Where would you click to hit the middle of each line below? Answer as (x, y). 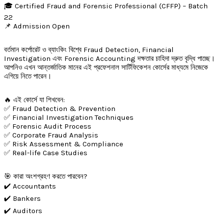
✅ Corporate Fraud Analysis (51, 135)
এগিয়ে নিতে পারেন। (28, 76)
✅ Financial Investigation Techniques (69, 118)
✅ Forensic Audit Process (48, 126)
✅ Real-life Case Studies (46, 153)
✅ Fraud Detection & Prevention (60, 109)
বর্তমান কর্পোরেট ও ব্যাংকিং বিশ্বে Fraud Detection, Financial (89, 50)
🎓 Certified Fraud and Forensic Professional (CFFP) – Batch (106, 6)
